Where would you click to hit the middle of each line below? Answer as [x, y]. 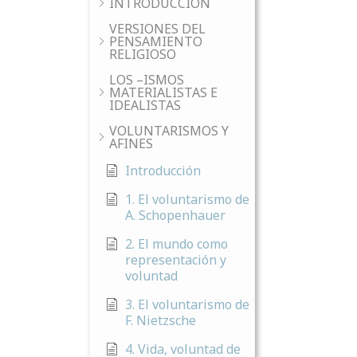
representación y [176, 260]
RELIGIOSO [143, 54]
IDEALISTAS [145, 105]
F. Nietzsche [161, 320]
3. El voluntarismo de [187, 304]
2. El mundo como [177, 244]
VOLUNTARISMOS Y [169, 131]
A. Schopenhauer [175, 215]
